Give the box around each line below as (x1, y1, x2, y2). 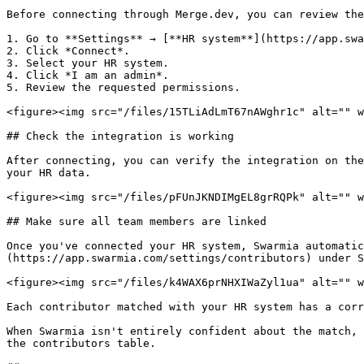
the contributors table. (6, 337, 156, 349)
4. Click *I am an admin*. (6, 69, 169, 81)
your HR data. (6, 167, 91, 179)
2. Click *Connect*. (6, 45, 130, 57)
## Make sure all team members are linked (6, 215, 266, 227)
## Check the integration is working (6, 130, 234, 142)
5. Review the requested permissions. (6, 81, 240, 93)
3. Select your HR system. (6, 57, 169, 69)
